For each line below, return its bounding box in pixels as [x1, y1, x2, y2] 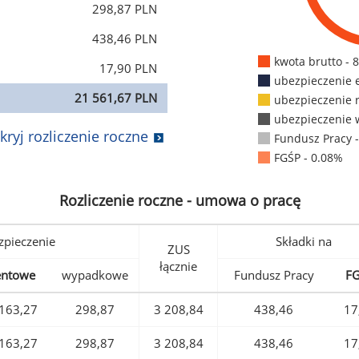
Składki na [276, 233, 332, 250]
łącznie [159, 258, 197, 275]
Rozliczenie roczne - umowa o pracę [58, 191, 301, 211]
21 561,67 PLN [75, 90, 157, 107]
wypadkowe [62, 267, 128, 284]
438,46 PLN [92, 30, 157, 47]
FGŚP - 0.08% [273, 150, 343, 166]
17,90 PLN [99, 60, 157, 77]
